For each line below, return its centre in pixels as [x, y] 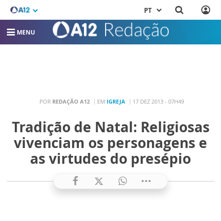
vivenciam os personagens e [110, 143]
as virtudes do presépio [110, 158]
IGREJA [116, 101]
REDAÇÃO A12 [71, 101]
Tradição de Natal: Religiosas [110, 127]
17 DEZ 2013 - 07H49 [158, 101]
